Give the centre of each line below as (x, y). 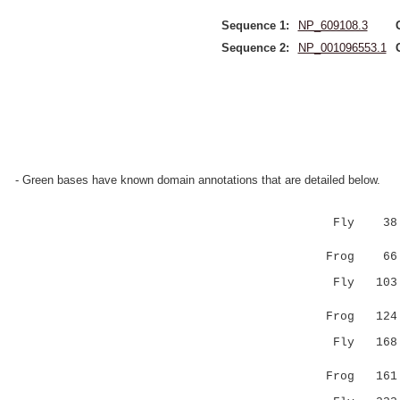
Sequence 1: (255, 25)
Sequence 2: (255, 48)
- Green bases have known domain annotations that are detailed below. (198, 180)
